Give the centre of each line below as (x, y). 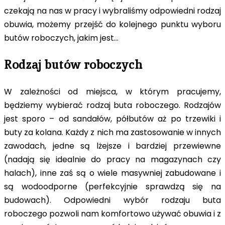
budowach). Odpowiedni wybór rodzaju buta (113, 200)
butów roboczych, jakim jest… (61, 38)
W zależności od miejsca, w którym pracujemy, (113, 92)
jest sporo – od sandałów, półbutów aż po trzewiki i (113, 119)
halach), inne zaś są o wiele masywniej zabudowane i (113, 173)
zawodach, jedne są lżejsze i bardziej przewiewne (113, 146)
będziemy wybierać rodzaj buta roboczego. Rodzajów (113, 105)
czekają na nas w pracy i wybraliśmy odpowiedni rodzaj (113, 11)
